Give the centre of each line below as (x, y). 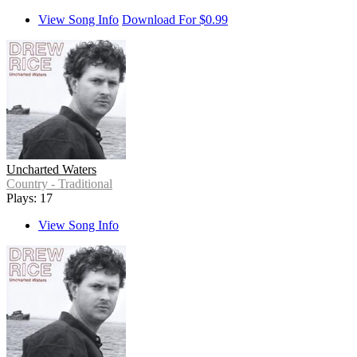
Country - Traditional (59, 184)
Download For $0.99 (175, 20)
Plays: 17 (29, 198)
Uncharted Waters (51, 170)
